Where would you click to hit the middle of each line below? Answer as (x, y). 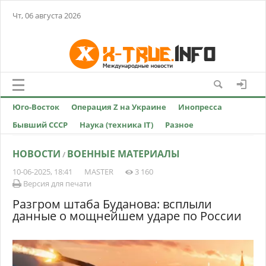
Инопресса (200, 107)
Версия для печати (56, 183)
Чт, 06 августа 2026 (47, 15)
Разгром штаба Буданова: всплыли (112, 204)
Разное (179, 125)
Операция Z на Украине (119, 107)
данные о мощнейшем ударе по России (127, 216)
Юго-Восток (36, 107)
